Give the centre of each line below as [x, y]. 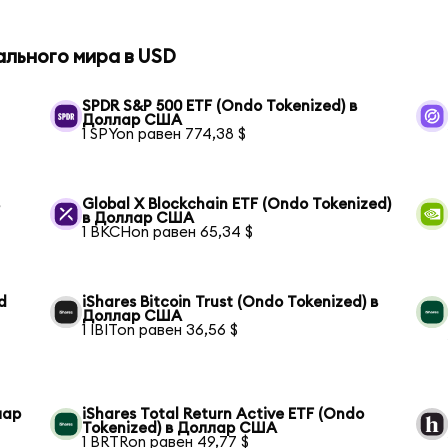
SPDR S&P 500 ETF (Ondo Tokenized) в [220, 107]
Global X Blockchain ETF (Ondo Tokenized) [237, 205]
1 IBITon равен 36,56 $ [160, 331]
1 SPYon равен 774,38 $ [164, 135]
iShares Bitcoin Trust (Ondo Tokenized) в [230, 303]
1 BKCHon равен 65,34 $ [168, 233]
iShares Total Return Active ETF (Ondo [223, 415]
